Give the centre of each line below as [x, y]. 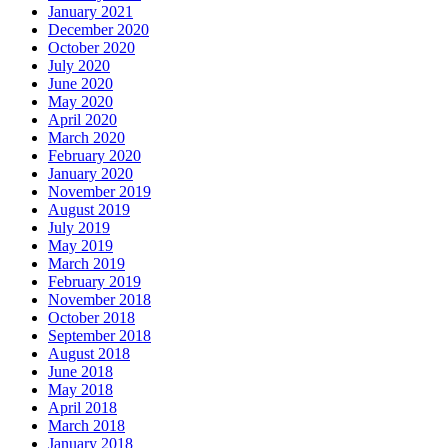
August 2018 [89, 353]
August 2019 [89, 209]
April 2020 [82, 119]
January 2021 [90, 11]
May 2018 [80, 389]
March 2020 [86, 137]
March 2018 [86, 425]
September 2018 [99, 335]
